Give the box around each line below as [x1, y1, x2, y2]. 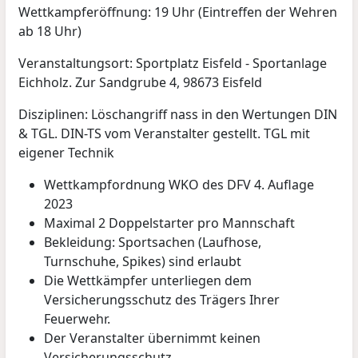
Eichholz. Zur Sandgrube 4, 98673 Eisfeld [18, 73, 263, 91]
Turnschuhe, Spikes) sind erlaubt [44, 252, 242, 270]
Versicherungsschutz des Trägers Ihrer [44, 290, 280, 308]
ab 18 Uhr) [18, 22, 82, 40]
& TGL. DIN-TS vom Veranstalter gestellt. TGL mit [18, 124, 311, 142]
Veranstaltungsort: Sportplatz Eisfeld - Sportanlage [18, 54, 328, 72]
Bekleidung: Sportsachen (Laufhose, [44, 233, 262, 251]
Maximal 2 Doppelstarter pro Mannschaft [44, 213, 296, 232]
